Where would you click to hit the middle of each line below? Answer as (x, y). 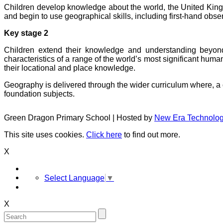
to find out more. (151, 134)
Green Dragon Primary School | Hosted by (79, 117)
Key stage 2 (26, 33)
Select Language (74, 178)
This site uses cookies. (45, 134)
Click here (104, 134)
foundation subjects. (39, 94)
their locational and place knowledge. (70, 68)
